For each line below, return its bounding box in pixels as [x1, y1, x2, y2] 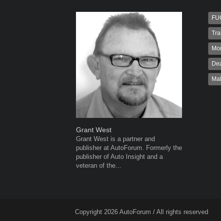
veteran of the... [76, 162, 121, 169]
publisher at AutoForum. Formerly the [76, 144, 182, 151]
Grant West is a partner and [76, 135, 155, 143]
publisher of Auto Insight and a [76, 153, 163, 160]
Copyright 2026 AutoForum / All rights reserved [75, 208, 208, 216]
